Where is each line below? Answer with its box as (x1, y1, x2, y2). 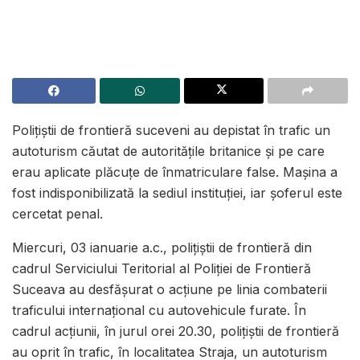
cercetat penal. (12, 206, 103, 223)
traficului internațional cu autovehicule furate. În (12, 302, 306, 319)
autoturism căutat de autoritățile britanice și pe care (12, 143, 325, 160)
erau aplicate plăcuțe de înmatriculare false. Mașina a (12, 164, 337, 181)
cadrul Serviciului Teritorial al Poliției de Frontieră (12, 260, 311, 277)
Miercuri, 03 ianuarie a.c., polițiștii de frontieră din (12, 239, 312, 256)
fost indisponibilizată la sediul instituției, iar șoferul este (12, 185, 342, 202)
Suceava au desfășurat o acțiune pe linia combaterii (12, 281, 327, 298)
